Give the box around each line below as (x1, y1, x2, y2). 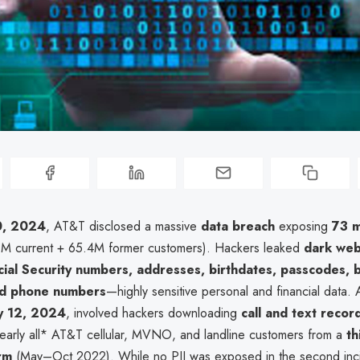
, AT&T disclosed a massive (46, 216, 201, 235)
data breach (201, 216, 275, 235)
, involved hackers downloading (66, 303, 241, 322)
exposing (275, 216, 332, 235)
